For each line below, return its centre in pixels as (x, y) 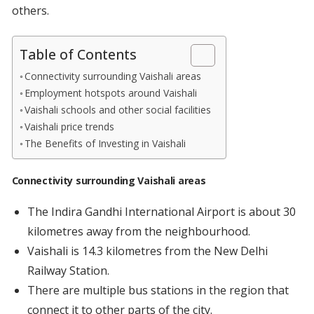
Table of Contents (78, 55)
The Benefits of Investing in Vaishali (105, 144)
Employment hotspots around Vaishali (111, 93)
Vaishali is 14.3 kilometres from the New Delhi (147, 251)
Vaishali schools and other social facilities (118, 110)
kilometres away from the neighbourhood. (138, 232)
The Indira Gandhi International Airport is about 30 (161, 212)
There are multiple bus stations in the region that (158, 291)
